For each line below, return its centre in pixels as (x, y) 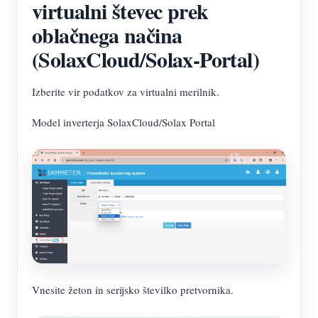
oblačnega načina (107, 35)
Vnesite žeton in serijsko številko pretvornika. (133, 290)
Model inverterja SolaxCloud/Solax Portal (124, 122)
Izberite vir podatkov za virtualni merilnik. (126, 92)
